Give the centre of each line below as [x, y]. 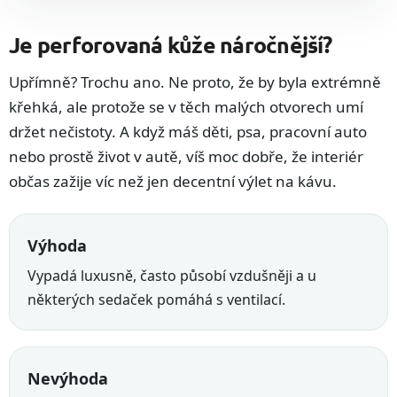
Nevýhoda [68, 379]
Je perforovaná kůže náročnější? [170, 45]
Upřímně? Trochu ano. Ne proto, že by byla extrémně [195, 82]
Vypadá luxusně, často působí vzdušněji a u [172, 276]
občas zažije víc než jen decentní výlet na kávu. [173, 182]
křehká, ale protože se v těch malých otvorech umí [186, 107]
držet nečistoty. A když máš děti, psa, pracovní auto [188, 132]
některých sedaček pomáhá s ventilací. [156, 300]
